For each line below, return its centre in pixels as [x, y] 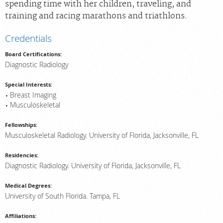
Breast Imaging [33, 95]
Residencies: [22, 155]
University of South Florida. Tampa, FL [62, 196]
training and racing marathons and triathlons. [96, 16]
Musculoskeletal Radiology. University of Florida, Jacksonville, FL [102, 136]
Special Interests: [29, 85]
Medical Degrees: [28, 186]
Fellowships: [21, 125]
